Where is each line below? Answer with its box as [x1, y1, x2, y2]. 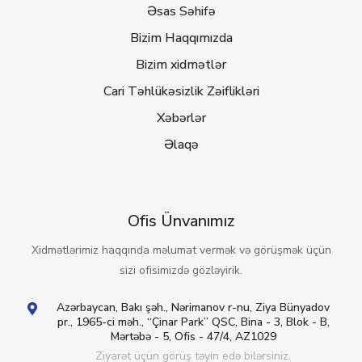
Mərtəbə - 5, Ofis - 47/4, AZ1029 [110, 328, 276, 344]
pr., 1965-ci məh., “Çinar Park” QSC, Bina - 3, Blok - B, [57, 314, 330, 330]
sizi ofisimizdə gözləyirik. [120, 262, 242, 278]
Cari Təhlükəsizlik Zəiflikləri [103, 82, 259, 100]
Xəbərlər [156, 108, 206, 127]
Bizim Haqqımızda [129, 28, 233, 47]
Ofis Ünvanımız [128, 209, 234, 232]
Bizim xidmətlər [136, 55, 226, 74]
